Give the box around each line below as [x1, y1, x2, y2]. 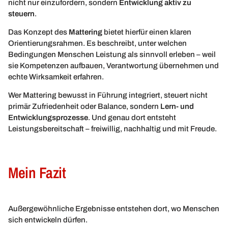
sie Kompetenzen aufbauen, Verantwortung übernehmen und [8, 62, 219, 70]
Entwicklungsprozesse [8, 113, 88, 122]
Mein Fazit [8, 162, 66, 183]
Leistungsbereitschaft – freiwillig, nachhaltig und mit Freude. [8, 125, 217, 133]
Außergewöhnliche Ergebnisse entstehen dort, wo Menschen [8, 204, 219, 213]
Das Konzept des [8, 28, 69, 37]
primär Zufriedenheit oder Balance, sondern [8, 102, 160, 111]
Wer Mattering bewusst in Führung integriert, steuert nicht [8, 91, 208, 100]
